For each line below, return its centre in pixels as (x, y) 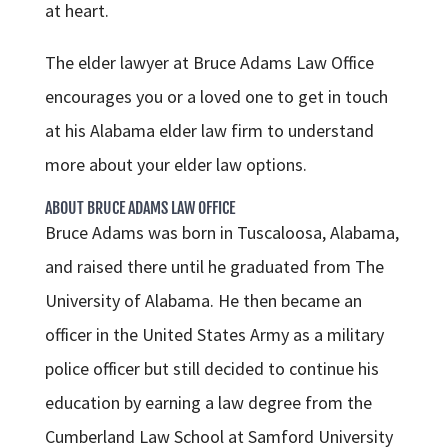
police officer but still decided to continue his (211, 369)
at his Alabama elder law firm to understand (209, 131)
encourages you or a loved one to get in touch (216, 97)
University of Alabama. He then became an (203, 301)
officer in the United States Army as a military (214, 335)
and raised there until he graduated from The (214, 267)
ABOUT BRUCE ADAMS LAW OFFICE (139, 208)
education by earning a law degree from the (208, 403)
